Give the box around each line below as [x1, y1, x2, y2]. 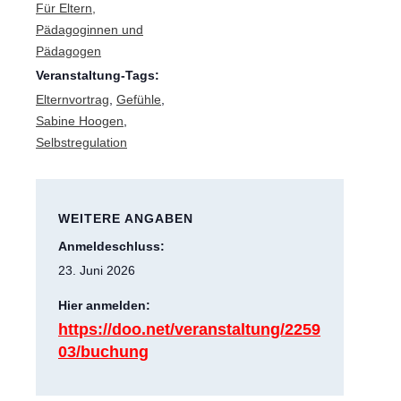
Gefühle [116, 92, 161, 107]
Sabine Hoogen [36, 114, 124, 129]
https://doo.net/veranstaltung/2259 [58, 320, 320, 339]
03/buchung [58, 343, 149, 362]
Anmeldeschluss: [58, 239, 165, 254]
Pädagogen [36, 44, 101, 59]
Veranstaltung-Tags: [36, 68, 159, 83]
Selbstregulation [36, 135, 127, 150]
